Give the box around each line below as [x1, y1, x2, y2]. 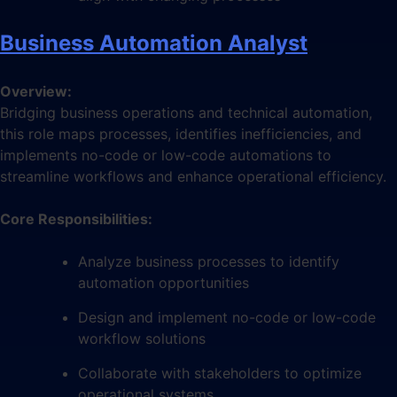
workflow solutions [78, 329, 206, 347]
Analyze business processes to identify [78, 252, 339, 270]
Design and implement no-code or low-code [78, 307, 376, 326]
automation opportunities [78, 273, 249, 292]
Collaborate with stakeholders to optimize [78, 363, 362, 382]
